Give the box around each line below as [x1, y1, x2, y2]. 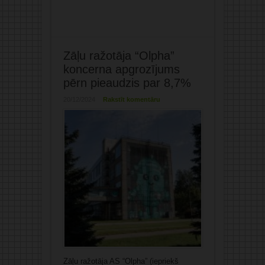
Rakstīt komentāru [102, 96, 160, 104]
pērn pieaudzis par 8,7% [63, 76, 191, 90]
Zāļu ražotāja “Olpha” [63, 49, 174, 63]
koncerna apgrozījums [63, 63, 180, 76]
